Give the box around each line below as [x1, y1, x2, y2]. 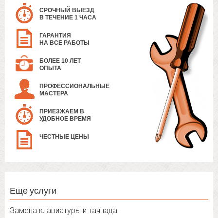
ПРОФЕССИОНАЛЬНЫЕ [39, 83, 109, 90]
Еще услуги [10, 185, 56, 196]
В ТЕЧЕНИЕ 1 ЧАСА [39, 14, 96, 21]
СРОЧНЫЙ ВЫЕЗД [39, 7, 94, 14]
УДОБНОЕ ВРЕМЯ [39, 115, 91, 123]
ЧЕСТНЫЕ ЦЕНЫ [39, 133, 89, 141]
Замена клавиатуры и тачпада [10, 206, 117, 216]
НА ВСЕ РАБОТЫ [39, 39, 90, 47]
